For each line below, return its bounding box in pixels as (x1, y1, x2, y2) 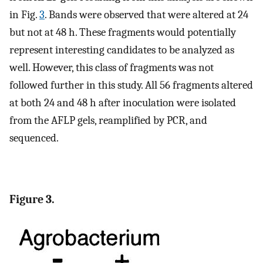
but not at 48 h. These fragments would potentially (9, 26, 236, 39)
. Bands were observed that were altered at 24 (45, 8, 248, 21)
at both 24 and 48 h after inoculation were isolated (9, 96, 236, 109)
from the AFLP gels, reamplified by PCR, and (9, 114, 207, 127)
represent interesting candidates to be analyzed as (9, 43, 234, 56)
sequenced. (9, 131, 59, 144)
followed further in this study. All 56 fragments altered (9, 79, 253, 92)
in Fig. (9, 8, 39, 21)
